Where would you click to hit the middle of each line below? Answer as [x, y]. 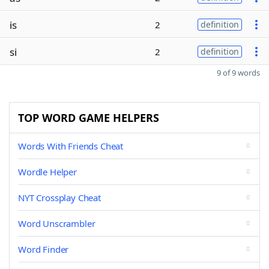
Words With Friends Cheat [71, 146]
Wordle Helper [47, 172]
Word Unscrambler [57, 223]
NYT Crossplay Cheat [59, 198]
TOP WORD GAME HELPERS [89, 118]
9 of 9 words [238, 73]
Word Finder [44, 249]
